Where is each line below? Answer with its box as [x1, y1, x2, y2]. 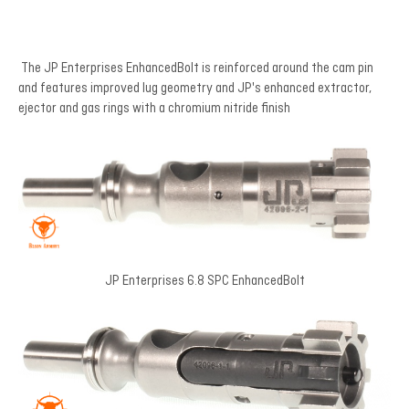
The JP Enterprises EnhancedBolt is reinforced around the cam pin [18, 59, 373, 77]
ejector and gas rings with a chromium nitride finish [18, 100, 290, 117]
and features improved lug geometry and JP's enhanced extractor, [18, 79, 372, 97]
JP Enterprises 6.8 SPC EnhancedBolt [104, 273, 305, 290]
